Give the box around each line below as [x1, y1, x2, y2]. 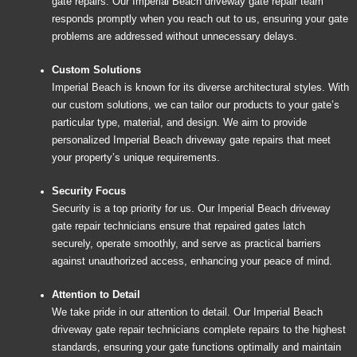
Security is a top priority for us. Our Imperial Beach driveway [52, 202, 331, 214]
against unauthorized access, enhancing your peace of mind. [52, 255, 332, 267]
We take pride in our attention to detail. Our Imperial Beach [52, 306, 323, 318]
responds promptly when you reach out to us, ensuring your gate [52, 13, 348, 25]
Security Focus [52, 185, 126, 197]
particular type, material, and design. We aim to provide [52, 116, 307, 128]
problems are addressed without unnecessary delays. [52, 30, 297, 42]
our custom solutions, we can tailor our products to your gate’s [52, 99, 339, 111]
